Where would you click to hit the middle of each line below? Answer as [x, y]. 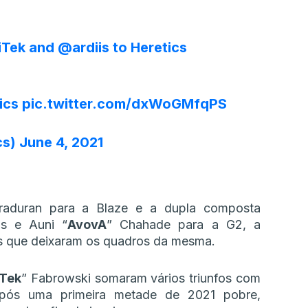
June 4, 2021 [61, 143]
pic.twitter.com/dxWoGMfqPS [124, 104]
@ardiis [84, 48]
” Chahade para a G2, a [184, 225]
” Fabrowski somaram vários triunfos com [141, 278]
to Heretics [148, 48]
